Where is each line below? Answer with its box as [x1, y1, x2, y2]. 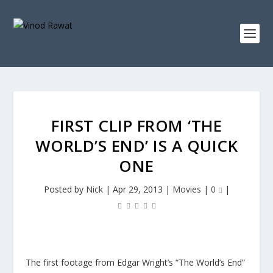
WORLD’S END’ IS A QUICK [35, 135, 238, 157]
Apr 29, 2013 [112, 183, 163, 195]
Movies [172, 183, 201, 195]
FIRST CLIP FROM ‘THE [51, 115, 222, 136]
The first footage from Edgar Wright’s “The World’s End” [26, 257, 246, 268]
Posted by [43, 183, 86, 195]
